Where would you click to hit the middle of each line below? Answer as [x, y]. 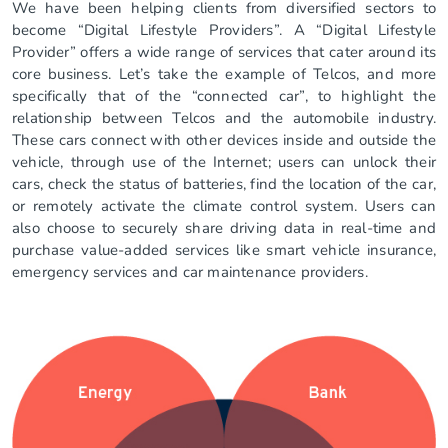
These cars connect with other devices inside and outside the [224, 140]
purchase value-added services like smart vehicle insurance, [224, 250]
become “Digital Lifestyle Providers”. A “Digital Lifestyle [224, 30]
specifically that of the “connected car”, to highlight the [224, 96]
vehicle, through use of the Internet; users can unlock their [224, 162]
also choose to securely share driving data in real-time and [224, 228]
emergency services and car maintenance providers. [190, 272]
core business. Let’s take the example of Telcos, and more [224, 74]
